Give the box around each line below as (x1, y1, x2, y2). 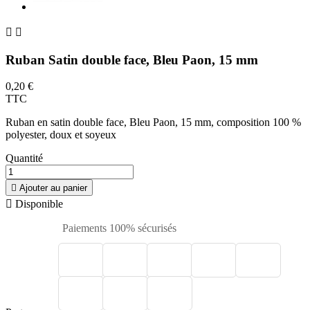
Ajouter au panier (19, 183, 87, 194)
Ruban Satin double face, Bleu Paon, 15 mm (6, 52, 258, 67)
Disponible (12, 198, 63, 210)
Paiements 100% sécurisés (60, 222, 176, 235)
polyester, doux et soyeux (6, 129, 116, 141)
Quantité (6, 152, 43, 165)
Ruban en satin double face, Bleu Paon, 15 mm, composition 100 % (6, 116, 301, 129)
